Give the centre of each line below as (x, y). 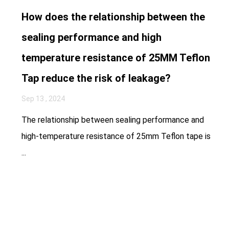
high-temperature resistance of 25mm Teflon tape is (116, 136)
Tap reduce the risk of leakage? (96, 78)
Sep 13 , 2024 (43, 98)
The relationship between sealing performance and (112, 120)
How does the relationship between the (113, 17)
